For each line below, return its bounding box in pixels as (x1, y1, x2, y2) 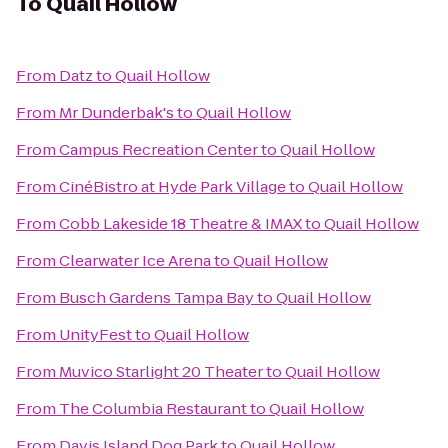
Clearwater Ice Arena (59, 250, 211, 271)
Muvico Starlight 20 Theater (59, 361, 263, 382)
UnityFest (59, 324, 132, 345)
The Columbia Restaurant (59, 398, 247, 419)
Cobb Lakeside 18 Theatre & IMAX (59, 213, 302, 234)
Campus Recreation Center (59, 139, 258, 160)
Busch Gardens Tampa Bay (59, 287, 254, 308)
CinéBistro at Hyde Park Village (59, 176, 286, 197)
